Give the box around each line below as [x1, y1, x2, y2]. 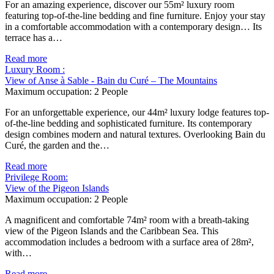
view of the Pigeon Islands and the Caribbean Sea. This [5, 226, 218, 237]
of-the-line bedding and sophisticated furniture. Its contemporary [5, 118, 252, 129]
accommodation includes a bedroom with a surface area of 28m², [5, 237, 254, 248]
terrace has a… [5, 32, 62, 43]
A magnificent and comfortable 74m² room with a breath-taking [5, 215, 249, 226]
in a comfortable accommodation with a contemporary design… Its [5, 21, 262, 32]
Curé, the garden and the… [5, 140, 109, 151]
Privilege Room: [5, 172, 68, 183]
